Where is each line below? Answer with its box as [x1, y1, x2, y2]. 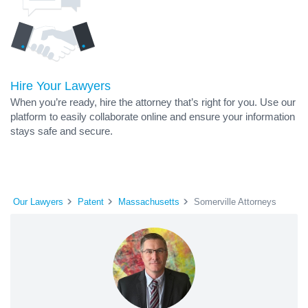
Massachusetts [118, 196, 179, 207]
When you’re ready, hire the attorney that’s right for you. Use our [10, 96, 296, 108]
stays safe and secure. [10, 125, 113, 137]
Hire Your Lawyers [10, 79, 111, 93]
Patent [78, 196, 104, 207]
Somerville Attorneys [194, 196, 276, 207]
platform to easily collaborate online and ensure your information [10, 111, 295, 122]
